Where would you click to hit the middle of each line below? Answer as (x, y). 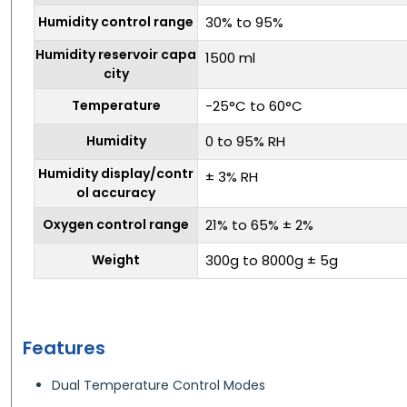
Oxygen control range (116, 224)
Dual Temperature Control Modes (159, 385)
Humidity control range (116, 21)
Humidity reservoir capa (116, 54)
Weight (116, 259)
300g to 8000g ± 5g (272, 260)
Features (64, 347)
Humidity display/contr (116, 173)
